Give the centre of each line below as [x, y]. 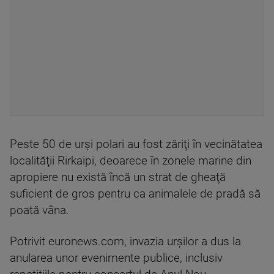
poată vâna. [39, 210]
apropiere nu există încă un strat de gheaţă [118, 177]
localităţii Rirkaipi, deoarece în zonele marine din [131, 161]
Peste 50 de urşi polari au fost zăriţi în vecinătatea [136, 144]
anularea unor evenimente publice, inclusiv [116, 258]
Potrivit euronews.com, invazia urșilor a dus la [125, 242]
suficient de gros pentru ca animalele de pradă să [135, 194]
